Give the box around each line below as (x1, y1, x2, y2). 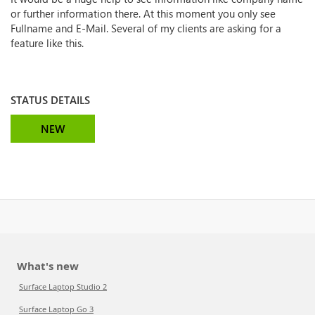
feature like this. (11, 36, 84, 50)
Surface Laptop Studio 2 (19, 281, 107, 292)
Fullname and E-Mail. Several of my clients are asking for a (11, 21, 281, 35)
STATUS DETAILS (11, 93, 90, 107)
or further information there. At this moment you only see (11, 6, 276, 20)
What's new (17, 259, 79, 273)
